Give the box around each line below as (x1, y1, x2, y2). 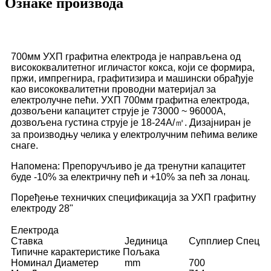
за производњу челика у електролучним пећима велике (11, 129, 258, 140)
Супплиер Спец (189, 236, 260, 247)
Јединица (125, 236, 168, 247)
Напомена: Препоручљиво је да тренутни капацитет (11, 161, 246, 172)
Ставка (11, 236, 43, 247)
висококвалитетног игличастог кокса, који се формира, (11, 62, 255, 73)
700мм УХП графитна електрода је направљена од (11, 51, 241, 62)
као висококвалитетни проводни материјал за (11, 84, 216, 95)
